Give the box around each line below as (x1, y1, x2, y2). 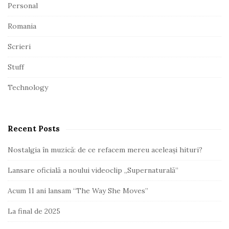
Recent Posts (8, 123, 60, 133)
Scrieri (8, 41, 31, 51)
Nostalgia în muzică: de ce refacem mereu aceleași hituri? (8, 145, 202, 154)
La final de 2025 (8, 206, 60, 216)
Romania (8, 21, 36, 31)
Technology (8, 82, 48, 92)
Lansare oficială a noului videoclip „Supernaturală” (8, 165, 178, 175)
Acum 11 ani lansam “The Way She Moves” (8, 186, 148, 195)
